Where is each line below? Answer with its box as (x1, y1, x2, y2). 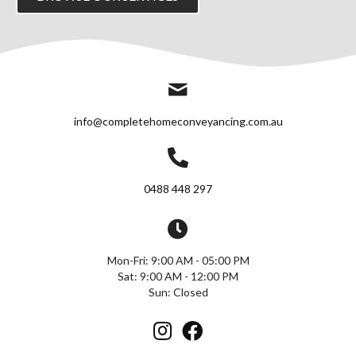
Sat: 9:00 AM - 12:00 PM (118, 269, 238, 283)
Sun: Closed (148, 284, 208, 299)
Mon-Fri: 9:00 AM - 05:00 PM (106, 253, 250, 267)
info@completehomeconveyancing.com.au (73, 114, 283, 128)
